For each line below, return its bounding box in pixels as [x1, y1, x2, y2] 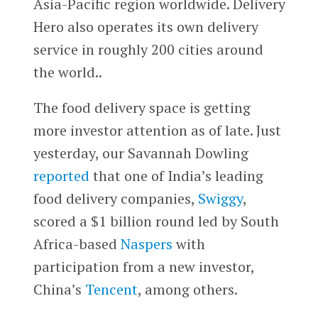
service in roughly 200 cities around [33, 39, 263, 59]
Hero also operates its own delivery [33, 16, 258, 36]
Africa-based [33, 234, 121, 253]
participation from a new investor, [33, 256, 254, 276]
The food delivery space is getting [33, 97, 251, 117]
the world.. [33, 62, 102, 82]
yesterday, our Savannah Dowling [33, 143, 248, 163]
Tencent [84, 279, 138, 299]
